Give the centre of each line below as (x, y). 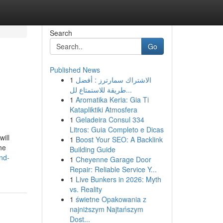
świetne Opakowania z (111, 199)
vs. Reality (86, 189)
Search (61, 33)
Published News (75, 70)
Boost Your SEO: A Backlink (119, 139)
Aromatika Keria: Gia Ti (112, 100)
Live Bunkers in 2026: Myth (118, 179)
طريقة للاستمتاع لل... (129, 90)
